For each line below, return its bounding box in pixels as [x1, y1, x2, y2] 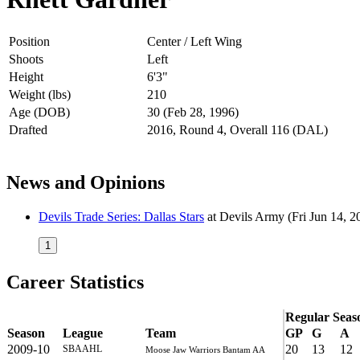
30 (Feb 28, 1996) [147, 104, 239, 119]
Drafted [9, 122, 47, 137]
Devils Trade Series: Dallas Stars [39, 209, 204, 223]
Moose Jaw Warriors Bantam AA [145, 344, 265, 354]
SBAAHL [63, 342, 102, 354]
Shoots [9, 51, 43, 66]
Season [7, 325, 45, 340]
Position [9, 34, 50, 48]
